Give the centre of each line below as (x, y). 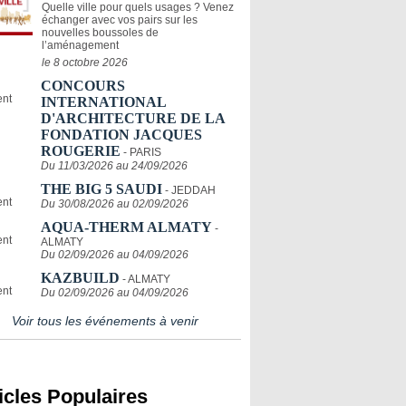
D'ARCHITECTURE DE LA (133, 118)
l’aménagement (80, 45)
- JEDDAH (190, 190)
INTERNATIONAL (103, 101)
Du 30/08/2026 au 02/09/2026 (115, 203)
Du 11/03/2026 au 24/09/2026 (114, 165)
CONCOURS (83, 85)
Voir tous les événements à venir (105, 320)
